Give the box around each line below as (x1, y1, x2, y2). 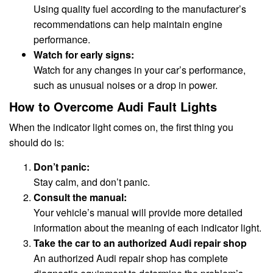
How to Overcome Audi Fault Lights (9, 97, 217, 115)
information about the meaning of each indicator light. (34, 220, 261, 235)
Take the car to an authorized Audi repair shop (34, 235, 247, 250)
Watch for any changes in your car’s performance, (34, 63, 246, 77)
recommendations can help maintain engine (34, 17, 222, 32)
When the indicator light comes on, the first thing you (9, 119, 233, 134)
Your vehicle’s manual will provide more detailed (34, 205, 243, 219)
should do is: (9, 135, 64, 149)
